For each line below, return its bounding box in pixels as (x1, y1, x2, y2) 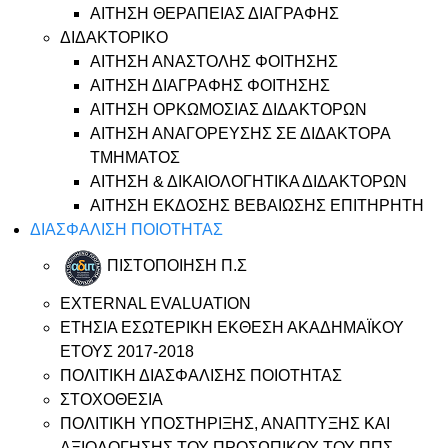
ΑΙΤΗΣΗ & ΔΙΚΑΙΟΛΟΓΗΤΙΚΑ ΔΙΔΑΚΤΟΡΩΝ (90, 173, 407, 190)
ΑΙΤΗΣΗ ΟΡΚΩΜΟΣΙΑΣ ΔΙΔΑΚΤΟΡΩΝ (90, 101, 367, 118)
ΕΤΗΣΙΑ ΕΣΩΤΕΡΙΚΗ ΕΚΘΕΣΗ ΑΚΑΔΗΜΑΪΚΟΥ (60, 319, 404, 336)
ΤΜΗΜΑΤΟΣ (90, 149, 180, 166)
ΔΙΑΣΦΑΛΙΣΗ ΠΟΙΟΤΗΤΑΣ (30, 221, 223, 238)
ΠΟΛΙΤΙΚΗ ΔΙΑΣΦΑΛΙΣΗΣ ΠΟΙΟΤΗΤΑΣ (60, 367, 342, 384)
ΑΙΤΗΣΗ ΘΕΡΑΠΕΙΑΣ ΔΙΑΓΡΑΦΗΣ (90, 5, 339, 22)
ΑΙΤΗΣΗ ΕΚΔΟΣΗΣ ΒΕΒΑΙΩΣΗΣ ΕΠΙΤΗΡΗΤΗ (90, 197, 424, 214)
